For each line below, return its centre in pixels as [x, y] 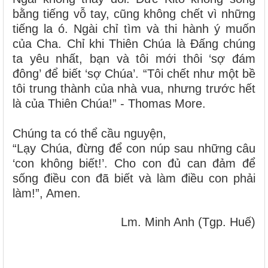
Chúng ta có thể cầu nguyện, [89, 133]
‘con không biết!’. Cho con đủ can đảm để [134, 163]
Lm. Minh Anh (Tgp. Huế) [188, 222]
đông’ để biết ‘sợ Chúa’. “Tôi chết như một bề [134, 74]
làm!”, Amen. [47, 193]
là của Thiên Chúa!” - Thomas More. [109, 103]
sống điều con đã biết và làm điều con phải [134, 178]
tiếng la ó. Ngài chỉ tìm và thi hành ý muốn [134, 29]
